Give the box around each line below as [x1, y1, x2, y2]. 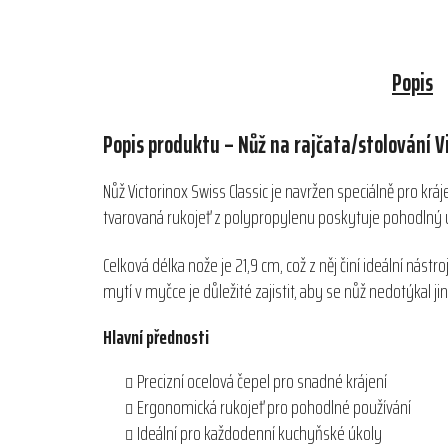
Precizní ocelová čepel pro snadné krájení [137, 365, 387, 398]
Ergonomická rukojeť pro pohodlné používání [137, 391, 411, 424]
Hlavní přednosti [103, 321, 209, 354]
